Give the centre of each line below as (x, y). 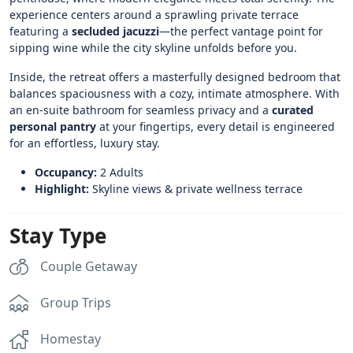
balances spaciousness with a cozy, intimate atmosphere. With (175, 93)
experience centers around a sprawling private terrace (154, 14)
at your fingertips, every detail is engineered (216, 126)
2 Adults (120, 172)
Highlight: (62, 188)
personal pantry (53, 126)
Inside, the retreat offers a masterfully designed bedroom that (175, 76)
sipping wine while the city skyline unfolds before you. (153, 47)
